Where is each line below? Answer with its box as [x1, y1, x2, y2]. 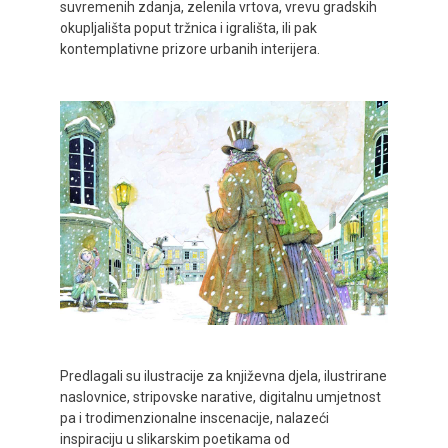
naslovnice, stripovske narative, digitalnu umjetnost [60, 388, 381, 405]
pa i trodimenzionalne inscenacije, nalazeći [60, 409, 329, 426]
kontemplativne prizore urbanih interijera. [60, 40, 320, 57]
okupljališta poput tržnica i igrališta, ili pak [60, 19, 317, 36]
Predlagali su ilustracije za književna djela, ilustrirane [60, 367, 387, 384]
